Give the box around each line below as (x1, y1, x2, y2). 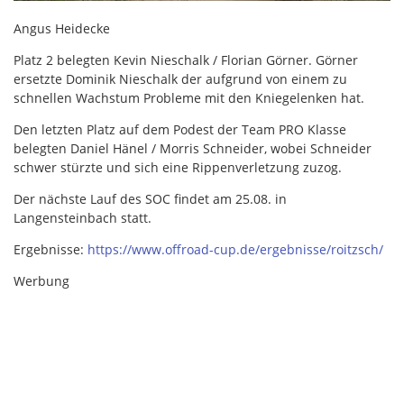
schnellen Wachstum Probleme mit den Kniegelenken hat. (14, 88, 364, 106)
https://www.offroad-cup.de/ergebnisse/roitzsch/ (87, 240, 383, 258)
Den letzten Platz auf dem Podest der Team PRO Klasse (14, 120, 346, 138)
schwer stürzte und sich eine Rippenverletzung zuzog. (14, 158, 342, 176)
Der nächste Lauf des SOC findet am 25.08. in (14, 189, 287, 207)
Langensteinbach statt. (14, 208, 151, 226)
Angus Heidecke (14, 19, 110, 37)
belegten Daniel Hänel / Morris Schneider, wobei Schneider (14, 139, 372, 157)
